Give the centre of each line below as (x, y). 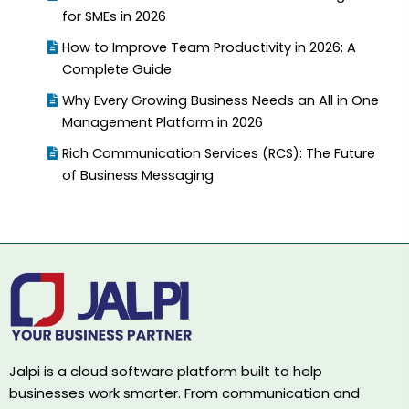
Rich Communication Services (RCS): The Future (219, 154)
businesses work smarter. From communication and (184, 393)
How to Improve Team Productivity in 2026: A (210, 48)
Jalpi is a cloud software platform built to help (166, 372)
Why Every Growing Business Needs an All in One (221, 101)
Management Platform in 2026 (167, 123)
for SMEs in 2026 (118, 17)
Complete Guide (121, 70)
